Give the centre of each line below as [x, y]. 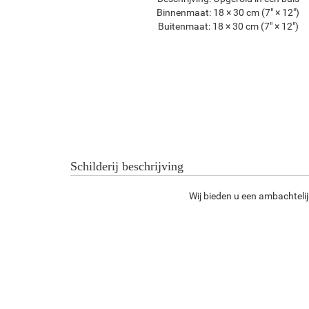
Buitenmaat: [184, 26]
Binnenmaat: [184, 12]
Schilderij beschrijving [127, 166]
